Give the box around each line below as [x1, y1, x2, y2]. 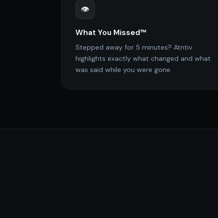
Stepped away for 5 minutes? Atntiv [75, 42, 192, 52]
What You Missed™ [75, 28, 146, 38]
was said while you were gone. [75, 65, 172, 74]
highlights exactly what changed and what [75, 54, 211, 63]
